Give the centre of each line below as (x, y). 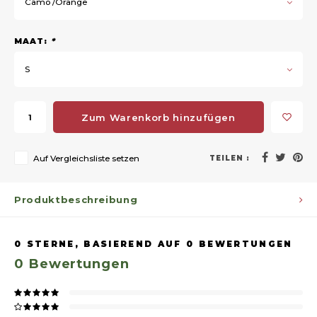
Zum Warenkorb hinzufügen (158, 117)
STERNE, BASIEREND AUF (104, 244)
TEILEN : (230, 158)
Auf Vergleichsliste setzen (86, 158)
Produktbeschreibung (76, 200)
